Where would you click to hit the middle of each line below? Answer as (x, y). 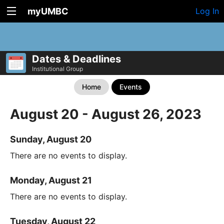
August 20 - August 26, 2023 (106, 114)
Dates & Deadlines (76, 59)
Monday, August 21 (51, 180)
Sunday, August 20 (51, 139)
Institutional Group (57, 69)
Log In (207, 11)
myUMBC (48, 11)
